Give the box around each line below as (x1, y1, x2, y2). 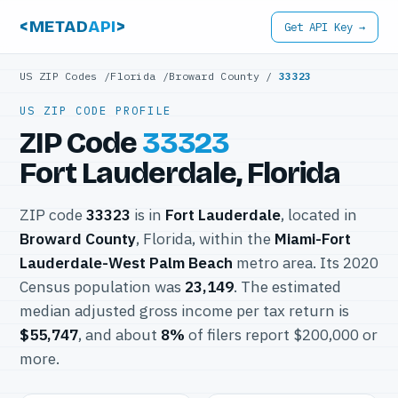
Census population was (20, 276, 185, 297)
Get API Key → (284, 19, 365, 34)
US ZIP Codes (20, 69, 98, 83)
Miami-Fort (275, 228, 351, 249)
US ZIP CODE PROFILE (20, 104, 171, 117)
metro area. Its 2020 (233, 252, 378, 273)
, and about (78, 324, 161, 345)
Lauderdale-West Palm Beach (20, 252, 233, 273)
